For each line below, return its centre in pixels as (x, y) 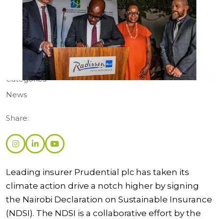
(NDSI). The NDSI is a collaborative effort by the (103, 213)
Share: (17, 118)
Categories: (27, 79)
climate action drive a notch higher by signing (102, 186)
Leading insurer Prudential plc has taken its (98, 172)
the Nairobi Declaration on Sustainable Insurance (109, 199)
